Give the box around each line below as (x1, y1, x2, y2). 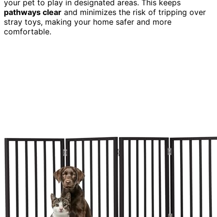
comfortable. (4, 26, 51, 36)
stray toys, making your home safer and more (4, 16, 171, 27)
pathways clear (4, 7, 62, 17)
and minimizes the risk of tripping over (62, 7, 206, 17)
